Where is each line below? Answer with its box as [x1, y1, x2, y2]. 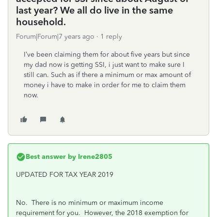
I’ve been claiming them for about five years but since [24, 50, 190, 59]
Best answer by [26, 153, 76, 161]
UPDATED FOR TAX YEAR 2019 [16, 170, 113, 179]
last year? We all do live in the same [16, 4, 173, 16]
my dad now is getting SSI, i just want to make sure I [24, 61, 185, 69]
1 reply [100, 32, 122, 41]
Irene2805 [76, 153, 112, 161]
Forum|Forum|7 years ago [16, 32, 94, 41]
